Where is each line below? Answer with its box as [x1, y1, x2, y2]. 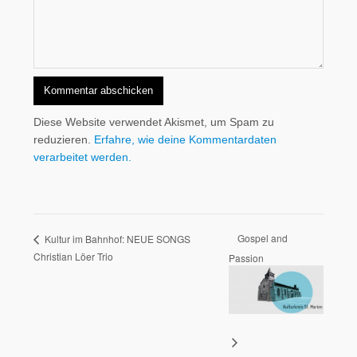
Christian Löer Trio [33, 249, 114, 263]
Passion [229, 250, 265, 265]
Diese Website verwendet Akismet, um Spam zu [33, 115, 275, 128]
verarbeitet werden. [33, 150, 132, 163]
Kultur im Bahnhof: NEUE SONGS [42, 231, 191, 245]
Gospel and [237, 231, 288, 245]
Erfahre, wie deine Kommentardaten [94, 132, 277, 146]
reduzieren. [33, 132, 95, 146]
